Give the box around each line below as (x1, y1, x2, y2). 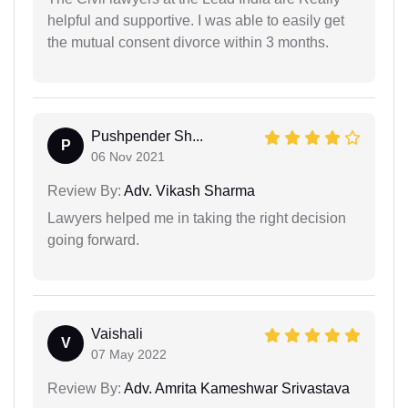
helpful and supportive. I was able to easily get (47, 12, 344, 28)
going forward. (47, 231, 139, 248)
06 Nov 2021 (91, 148, 165, 164)
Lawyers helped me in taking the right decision (47, 209, 346, 226)
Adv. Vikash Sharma (121, 182, 255, 199)
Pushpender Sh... (91, 127, 203, 144)
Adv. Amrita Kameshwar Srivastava (121, 380, 350, 396)
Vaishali (91, 325, 143, 342)
